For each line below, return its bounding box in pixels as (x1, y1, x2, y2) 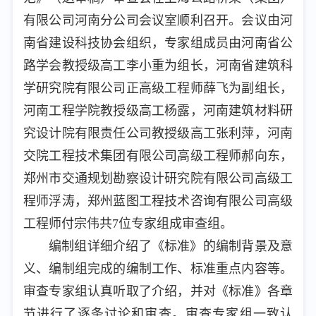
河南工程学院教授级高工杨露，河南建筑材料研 (23, 104, 293, 118)
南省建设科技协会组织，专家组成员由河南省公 (23, 36, 293, 50)
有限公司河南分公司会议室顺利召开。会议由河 (23, 13, 293, 28)
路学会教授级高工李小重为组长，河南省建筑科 (23, 59, 293, 73)
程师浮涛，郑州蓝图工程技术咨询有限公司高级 (23, 194, 293, 208)
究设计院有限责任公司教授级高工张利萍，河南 (23, 126, 293, 140)
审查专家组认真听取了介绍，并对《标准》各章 (23, 284, 293, 298)
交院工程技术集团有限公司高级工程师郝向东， (23, 149, 293, 163)
